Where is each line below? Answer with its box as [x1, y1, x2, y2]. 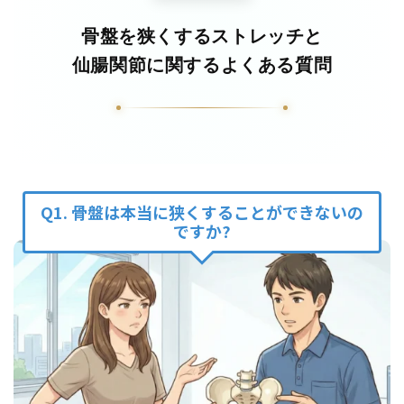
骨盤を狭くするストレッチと [81, 22, 323, 49]
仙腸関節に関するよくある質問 [71, 50, 333, 78]
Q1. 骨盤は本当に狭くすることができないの [41, 200, 363, 225]
